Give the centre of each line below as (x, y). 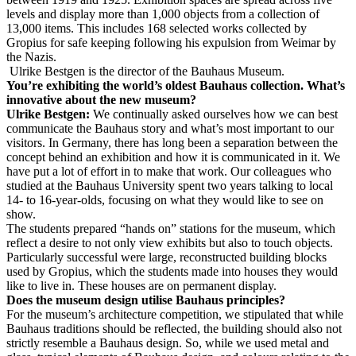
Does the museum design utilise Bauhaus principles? (146, 300)
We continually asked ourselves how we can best (214, 114)
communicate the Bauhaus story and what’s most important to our (170, 129)
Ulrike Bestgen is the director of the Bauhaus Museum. (147, 72)
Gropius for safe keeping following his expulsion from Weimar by (171, 43)
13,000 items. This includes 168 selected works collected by (157, 29)
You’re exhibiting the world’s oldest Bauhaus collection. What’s (176, 86)
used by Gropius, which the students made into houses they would (172, 272)
